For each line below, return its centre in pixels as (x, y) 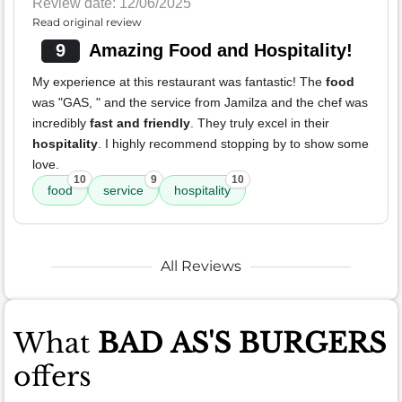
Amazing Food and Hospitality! (220, 51)
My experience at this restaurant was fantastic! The (179, 82)
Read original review (87, 22)
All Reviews (201, 267)
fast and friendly (140, 123)
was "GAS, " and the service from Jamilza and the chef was (200, 103)
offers (52, 377)
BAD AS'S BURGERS (242, 344)
